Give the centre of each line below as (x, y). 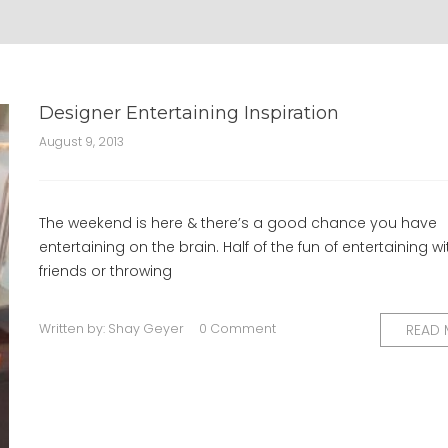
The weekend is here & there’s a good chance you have (238, 223)
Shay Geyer (146, 328)
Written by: (73, 328)
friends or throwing (105, 271)
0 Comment (237, 328)
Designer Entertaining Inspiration (189, 113)
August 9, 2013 (81, 141)
